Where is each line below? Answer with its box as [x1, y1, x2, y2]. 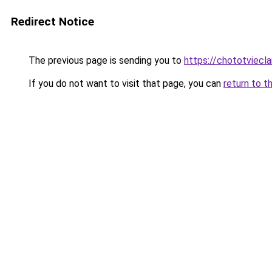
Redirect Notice [11, 15, 94, 29]
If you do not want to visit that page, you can [26, 78, 223, 89]
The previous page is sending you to [26, 55, 184, 66]
